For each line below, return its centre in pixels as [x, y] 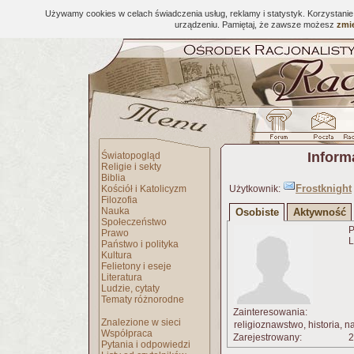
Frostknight [324, 188]
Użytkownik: [255, 189]
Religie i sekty [131, 167]
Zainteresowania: [269, 312]
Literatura [122, 277]
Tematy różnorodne [143, 299]
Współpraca [127, 333]
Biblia [113, 178]
